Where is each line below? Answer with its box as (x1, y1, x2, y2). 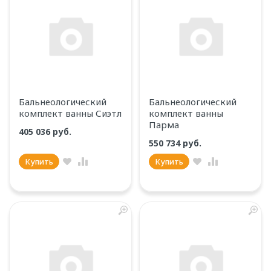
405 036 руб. (19, 126, 74, 137)
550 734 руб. (149, 137, 204, 149)
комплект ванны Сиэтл (19, 107, 122, 119)
